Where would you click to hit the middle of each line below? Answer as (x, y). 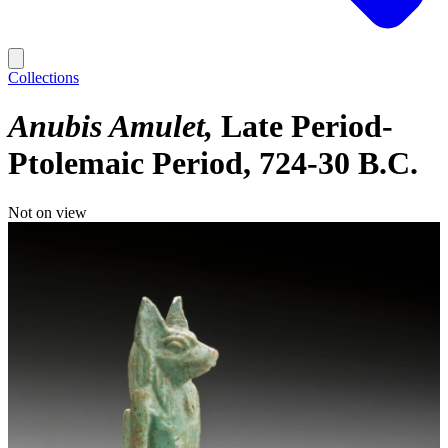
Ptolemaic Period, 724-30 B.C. (213, 163)
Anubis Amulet (106, 126)
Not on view (47, 212)
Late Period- (307, 126)
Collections (43, 77)
